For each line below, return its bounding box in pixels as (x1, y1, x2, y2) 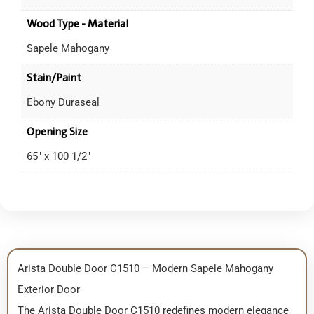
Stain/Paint (26, 71, 81, 85)
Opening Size (26, 125, 88, 139)
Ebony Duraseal (26, 95, 100, 109)
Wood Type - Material (26, 16, 128, 31)
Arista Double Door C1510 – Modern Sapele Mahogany (17, 262, 273, 275)
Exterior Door (17, 283, 80, 296)
